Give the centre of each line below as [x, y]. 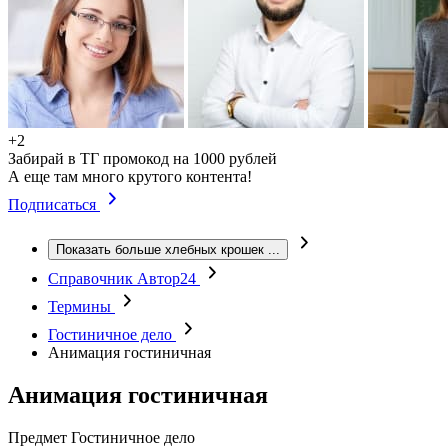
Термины [81, 306]
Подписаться [54, 204]
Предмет [37, 437]
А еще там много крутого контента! [130, 176]
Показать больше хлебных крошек [160, 249]
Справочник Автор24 [124, 278]
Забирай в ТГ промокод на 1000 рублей [142, 158]
